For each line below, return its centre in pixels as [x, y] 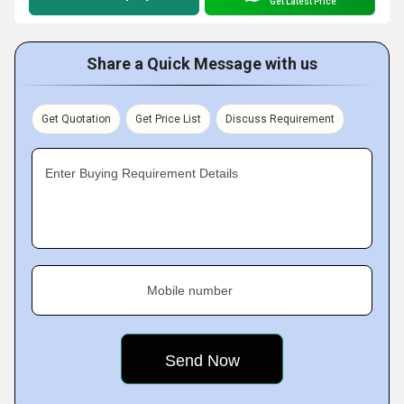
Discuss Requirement [280, 119]
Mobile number [190, 290]
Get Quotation [76, 119]
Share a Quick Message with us [202, 64]
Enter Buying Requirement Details [142, 173]
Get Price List [168, 119]
